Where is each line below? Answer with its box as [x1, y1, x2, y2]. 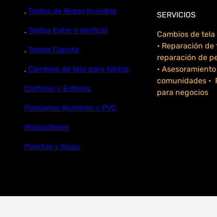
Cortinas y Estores [24, 83, 90, 93]
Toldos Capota [28, 45, 79, 54]
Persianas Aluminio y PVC [24, 103, 117, 112]
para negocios [157, 87, 208, 97]
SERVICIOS [157, 10, 196, 19]
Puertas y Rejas [24, 141, 80, 151]
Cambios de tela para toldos [28, 64, 129, 74]
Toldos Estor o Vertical [28, 25, 107, 35]
